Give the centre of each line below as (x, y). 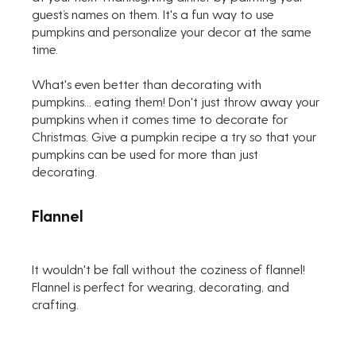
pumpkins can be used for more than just (147, 153)
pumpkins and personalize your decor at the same (174, 31)
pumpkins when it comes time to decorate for (162, 118)
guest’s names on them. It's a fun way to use (155, 14)
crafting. (56, 304)
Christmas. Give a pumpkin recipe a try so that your (176, 136)
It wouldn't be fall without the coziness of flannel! (170, 269)
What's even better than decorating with (149, 83)
